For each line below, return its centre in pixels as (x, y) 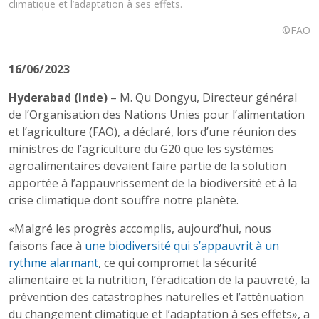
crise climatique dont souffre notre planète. (124, 200)
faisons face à (47, 246)
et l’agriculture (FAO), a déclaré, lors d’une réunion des (152, 132)
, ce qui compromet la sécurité (178, 263)
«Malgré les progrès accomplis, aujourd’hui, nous (140, 229)
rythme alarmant (53, 263)
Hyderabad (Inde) (58, 98)
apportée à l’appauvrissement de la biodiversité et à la (153, 183)
